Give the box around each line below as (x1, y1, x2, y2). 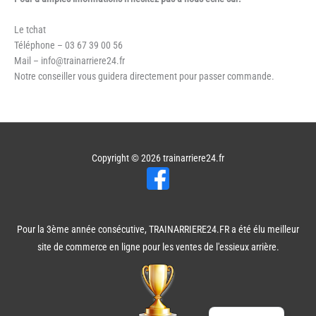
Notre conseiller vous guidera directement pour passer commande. (14, 70, 274, 82)
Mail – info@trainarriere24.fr (14, 54, 125, 66)
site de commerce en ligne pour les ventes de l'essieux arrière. (37, 241, 279, 253)
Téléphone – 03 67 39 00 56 (14, 39, 123, 51)
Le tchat (14, 23, 46, 35)
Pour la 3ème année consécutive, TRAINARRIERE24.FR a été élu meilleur (17, 223, 299, 235)
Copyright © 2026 (92, 152, 163, 164)
